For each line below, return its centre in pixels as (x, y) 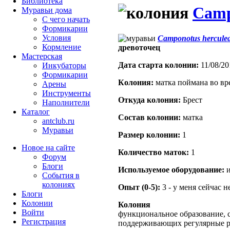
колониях (59, 185)
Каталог (36, 112)
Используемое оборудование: (171, 169)
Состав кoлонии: (149, 117)
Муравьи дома (47, 10)
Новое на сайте (48, 148)
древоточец (139, 47)
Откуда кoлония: (149, 100)
